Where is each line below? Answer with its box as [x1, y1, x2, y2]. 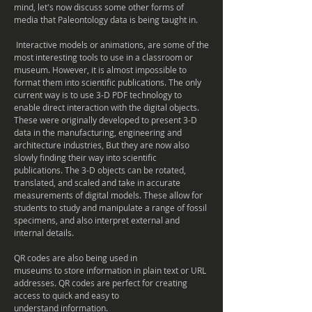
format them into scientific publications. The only [14, 77, 201, 88]
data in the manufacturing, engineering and [14, 127, 182, 138]
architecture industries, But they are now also [14, 139, 189, 150]
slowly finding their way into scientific [14, 152, 157, 163]
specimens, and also [14, 214, 95, 226]
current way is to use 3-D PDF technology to [14, 89, 182, 100]
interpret [95, 214, 131, 226]
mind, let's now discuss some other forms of [14, 1, 184, 13]
